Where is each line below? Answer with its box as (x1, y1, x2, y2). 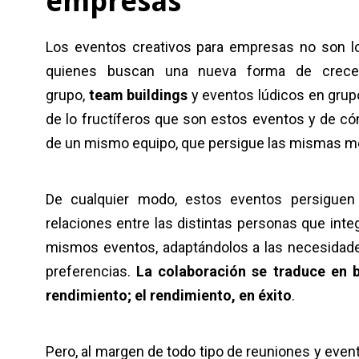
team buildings (88, 87, 188, 104)
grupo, (46, 87, 89, 104)
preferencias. (46, 263, 137, 280)
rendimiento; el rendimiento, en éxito (46, 287, 292, 305)
